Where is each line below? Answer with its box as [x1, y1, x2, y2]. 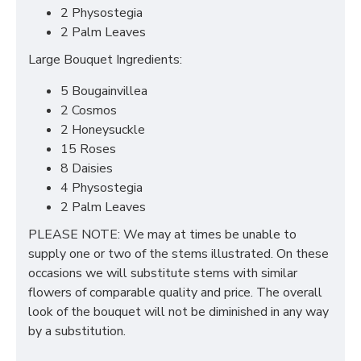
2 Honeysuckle [60, 121, 145, 139]
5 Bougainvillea [60, 82, 147, 100]
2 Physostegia [60, 4, 143, 22]
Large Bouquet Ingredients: [28, 51, 182, 68]
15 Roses [60, 140, 116, 158]
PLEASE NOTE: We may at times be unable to [28, 226, 297, 243]
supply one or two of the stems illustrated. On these [28, 245, 329, 263]
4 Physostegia [60, 179, 143, 197]
